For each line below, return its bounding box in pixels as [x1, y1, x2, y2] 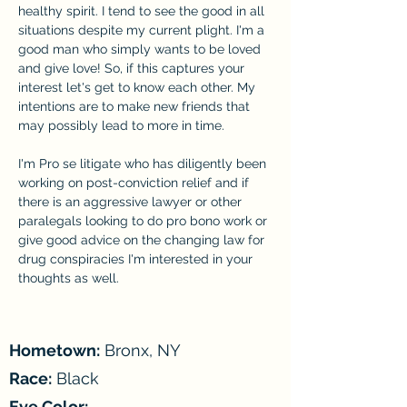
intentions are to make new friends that [18, 98, 253, 114]
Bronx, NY [100, 340, 181, 360]
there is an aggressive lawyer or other [18, 194, 245, 209]
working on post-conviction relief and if [18, 174, 253, 190]
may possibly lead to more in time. [18, 117, 224, 133]
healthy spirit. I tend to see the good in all [18, 3, 268, 18]
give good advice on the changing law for [18, 232, 268, 247]
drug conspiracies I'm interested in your [18, 251, 256, 266]
